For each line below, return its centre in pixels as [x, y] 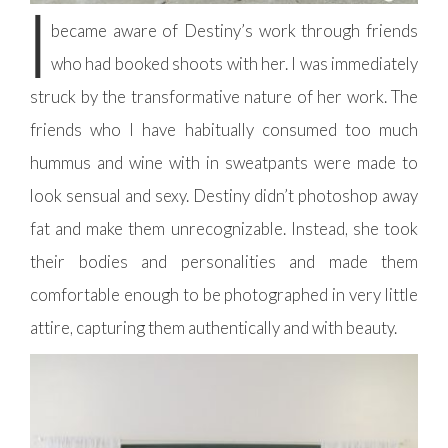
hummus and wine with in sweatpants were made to [224, 163]
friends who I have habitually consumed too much [224, 130]
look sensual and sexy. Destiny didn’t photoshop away [224, 196]
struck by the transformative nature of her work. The [224, 97]
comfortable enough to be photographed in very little [224, 295]
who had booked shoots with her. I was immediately [234, 64]
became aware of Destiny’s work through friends [234, 31]
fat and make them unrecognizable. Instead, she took [224, 229]
